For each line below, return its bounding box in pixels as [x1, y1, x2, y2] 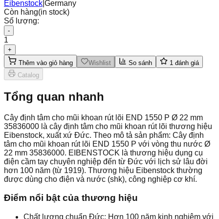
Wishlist [88, 59, 111, 66]
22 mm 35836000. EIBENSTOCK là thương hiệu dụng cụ [4, 148, 203, 157]
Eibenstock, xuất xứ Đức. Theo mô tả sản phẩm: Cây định [4, 131, 204, 139]
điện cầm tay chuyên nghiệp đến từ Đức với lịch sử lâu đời [4, 157, 208, 166]
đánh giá [173, 59, 199, 66]
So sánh [127, 59, 152, 66]
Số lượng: [4, 16, 39, 25]
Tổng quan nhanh [4, 89, 104, 103]
